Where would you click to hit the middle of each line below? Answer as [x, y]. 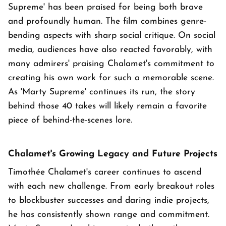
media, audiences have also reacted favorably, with [110, 50]
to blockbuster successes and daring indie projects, [109, 201]
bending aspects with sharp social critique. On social [112, 36]
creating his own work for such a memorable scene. [111, 78]
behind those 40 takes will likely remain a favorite [107, 106]
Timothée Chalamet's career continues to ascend [105, 173]
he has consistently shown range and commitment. [109, 215]
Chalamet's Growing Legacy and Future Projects [113, 154]
